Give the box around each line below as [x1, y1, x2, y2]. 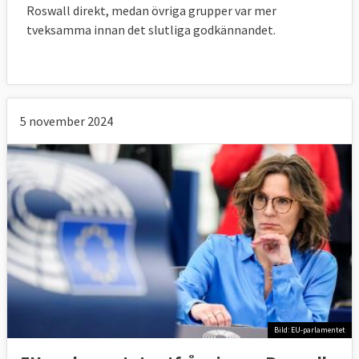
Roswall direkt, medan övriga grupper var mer [26, 2, 276, 18]
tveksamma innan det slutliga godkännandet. [26, 21, 276, 38]
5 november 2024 [20, 112, 113, 129]
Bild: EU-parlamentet [274, 325, 345, 336]
